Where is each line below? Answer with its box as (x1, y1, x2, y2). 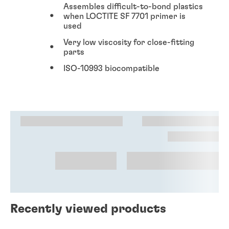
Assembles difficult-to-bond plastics (63, 2, 203, 11)
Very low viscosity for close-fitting (63, 38, 194, 47)
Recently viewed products (10, 202, 166, 215)
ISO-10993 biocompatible (63, 64, 159, 73)
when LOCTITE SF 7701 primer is (63, 12, 186, 20)
